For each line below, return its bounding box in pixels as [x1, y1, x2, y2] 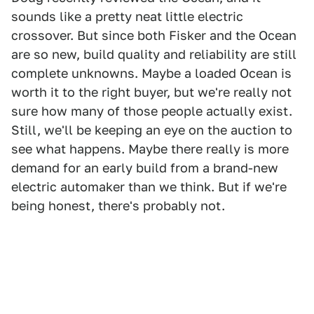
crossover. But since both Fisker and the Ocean [11, 28, 296, 43]
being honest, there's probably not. [11, 198, 225, 214]
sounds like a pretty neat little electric [11, 9, 243, 25]
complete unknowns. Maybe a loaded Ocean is [11, 66, 292, 81]
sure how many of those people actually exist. [11, 104, 292, 119]
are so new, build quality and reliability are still [11, 47, 296, 62]
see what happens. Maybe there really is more [11, 142, 289, 157]
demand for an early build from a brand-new [11, 161, 278, 176]
